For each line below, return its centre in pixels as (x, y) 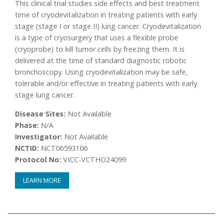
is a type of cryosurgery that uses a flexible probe (97, 38)
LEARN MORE (42, 180)
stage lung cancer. (45, 95)
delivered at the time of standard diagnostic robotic (101, 61)
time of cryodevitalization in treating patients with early (106, 15)
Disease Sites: (41, 113)
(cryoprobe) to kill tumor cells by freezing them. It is (100, 49)
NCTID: (27, 148)
